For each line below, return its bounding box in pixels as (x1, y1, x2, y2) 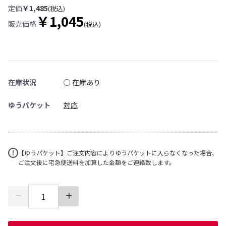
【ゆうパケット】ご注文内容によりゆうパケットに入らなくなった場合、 (18, 148, 218, 157)
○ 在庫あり (64, 77, 100, 87)
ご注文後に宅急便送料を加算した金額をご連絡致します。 (18, 157, 175, 166)
